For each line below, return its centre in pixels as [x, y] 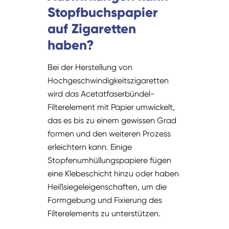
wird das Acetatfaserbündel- [101, 94]
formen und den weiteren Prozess [109, 134]
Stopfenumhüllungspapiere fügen [110, 161]
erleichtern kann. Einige [90, 147]
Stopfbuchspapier [103, 13]
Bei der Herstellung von [90, 67]
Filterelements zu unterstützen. [104, 214]
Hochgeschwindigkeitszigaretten [108, 81]
